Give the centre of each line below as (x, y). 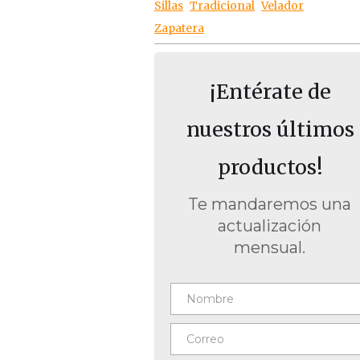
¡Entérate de (270, 92)
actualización (270, 226)
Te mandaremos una (270, 204)
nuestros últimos (270, 129)
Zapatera (179, 28)
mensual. (270, 247)
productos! (270, 167)
